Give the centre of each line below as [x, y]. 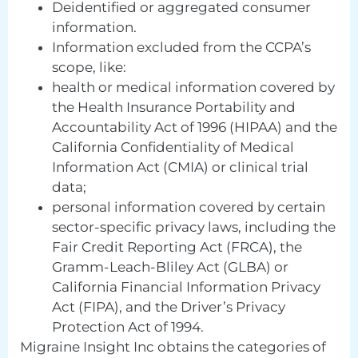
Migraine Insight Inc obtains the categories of [173, 347]
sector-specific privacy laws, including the [194, 227]
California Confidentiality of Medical [173, 147]
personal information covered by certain [189, 207]
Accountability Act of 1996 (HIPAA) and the [195, 127]
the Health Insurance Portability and [174, 107]
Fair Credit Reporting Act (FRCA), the [177, 247]
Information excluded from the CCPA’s [181, 48]
